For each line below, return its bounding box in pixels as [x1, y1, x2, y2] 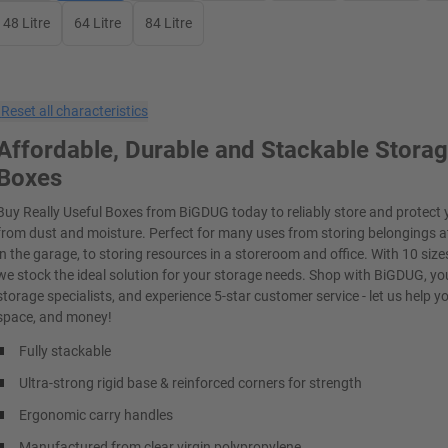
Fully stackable [19, 342, 112, 359]
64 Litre [74, 14, 122, 31]
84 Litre [145, 14, 193, 31]
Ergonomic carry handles [19, 406, 174, 423]
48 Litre [3, 14, 51, 31]
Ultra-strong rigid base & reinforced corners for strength [19, 374, 363, 391]
